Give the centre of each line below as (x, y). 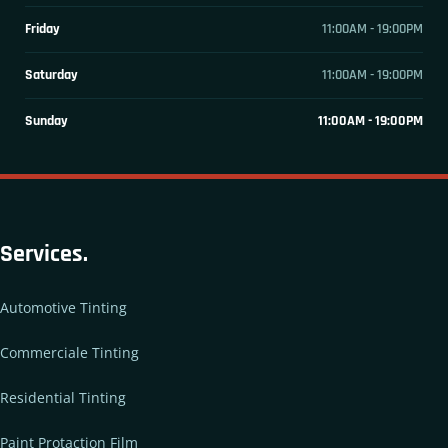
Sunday (46, 120)
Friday (42, 28)
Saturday (51, 74)
